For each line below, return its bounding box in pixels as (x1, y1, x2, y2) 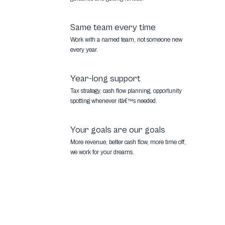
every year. (70, 46, 98, 54)
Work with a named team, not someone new (70, 36, 182, 44)
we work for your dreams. (70, 149, 134, 156)
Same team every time (70, 22, 156, 33)
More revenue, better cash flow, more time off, (70, 139, 186, 146)
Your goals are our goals (70, 125, 165, 136)
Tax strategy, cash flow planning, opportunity (70, 87, 182, 95)
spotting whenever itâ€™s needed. (70, 97, 157, 105)
